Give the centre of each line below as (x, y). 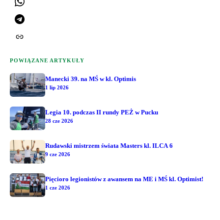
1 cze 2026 (58, 187)
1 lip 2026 (57, 87)
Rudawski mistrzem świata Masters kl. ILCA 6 (109, 145)
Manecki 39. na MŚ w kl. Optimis (91, 79)
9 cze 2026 (58, 154)
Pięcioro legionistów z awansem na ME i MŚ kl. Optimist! (124, 179)
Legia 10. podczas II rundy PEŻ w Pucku (102, 112)
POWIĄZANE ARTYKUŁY (47, 60)
